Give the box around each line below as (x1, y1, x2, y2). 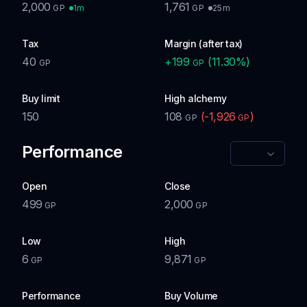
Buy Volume (164, 290, 218, 302)
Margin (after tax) (164, 38, 243, 49)
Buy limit (22, 93, 60, 104)
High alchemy (164, 93, 227, 104)
